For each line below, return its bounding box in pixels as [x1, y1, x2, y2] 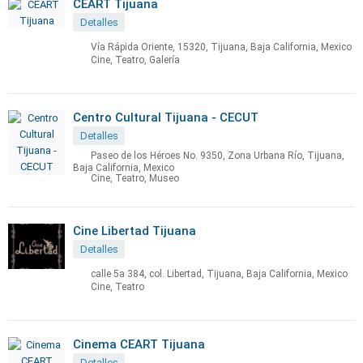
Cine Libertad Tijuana [73, 224, 196, 238]
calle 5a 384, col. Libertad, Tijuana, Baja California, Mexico [91, 268, 348, 280]
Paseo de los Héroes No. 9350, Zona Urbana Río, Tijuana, [91, 150, 344, 162]
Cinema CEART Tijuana [73, 337, 205, 352]
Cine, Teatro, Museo [91, 173, 179, 185]
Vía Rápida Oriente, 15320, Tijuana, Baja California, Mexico [91, 41, 352, 53]
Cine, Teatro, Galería [91, 54, 180, 66]
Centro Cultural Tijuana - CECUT [73, 110, 258, 125]
